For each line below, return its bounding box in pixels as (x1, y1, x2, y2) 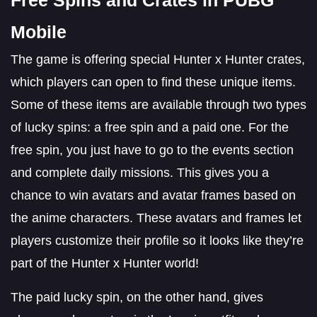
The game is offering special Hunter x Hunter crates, (11, 52, 305, 67)
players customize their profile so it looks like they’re (11, 233, 304, 248)
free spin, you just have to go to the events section (11, 142, 294, 157)
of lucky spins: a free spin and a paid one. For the (11, 120, 289, 134)
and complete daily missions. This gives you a (11, 165, 269, 180)
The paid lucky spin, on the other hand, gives (11, 289, 263, 304)
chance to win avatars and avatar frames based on (11, 188, 296, 202)
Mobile (11, 21, 67, 42)
